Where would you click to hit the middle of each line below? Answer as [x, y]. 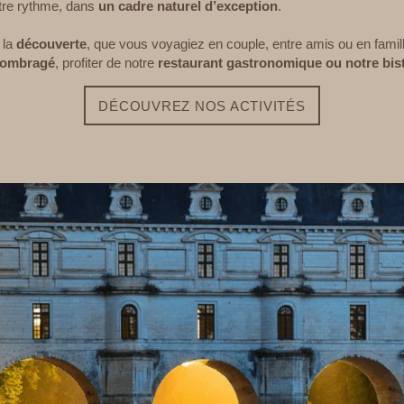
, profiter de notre [106, 63]
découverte [51, 44]
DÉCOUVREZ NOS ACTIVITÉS [202, 106]
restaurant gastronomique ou [250, 63]
